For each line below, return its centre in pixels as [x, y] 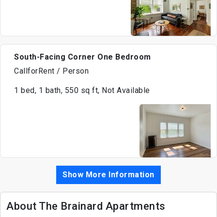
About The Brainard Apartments [86, 206]
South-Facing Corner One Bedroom [83, 57]
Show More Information [108, 174]
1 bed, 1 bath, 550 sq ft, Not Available [82, 90]
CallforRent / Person [51, 71]
